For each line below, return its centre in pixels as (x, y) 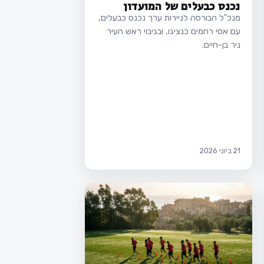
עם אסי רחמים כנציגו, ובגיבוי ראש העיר (173, 32)
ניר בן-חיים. (221, 45)
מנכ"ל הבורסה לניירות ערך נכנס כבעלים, (169, 18)
